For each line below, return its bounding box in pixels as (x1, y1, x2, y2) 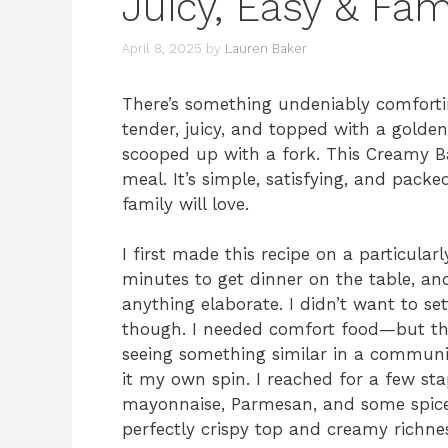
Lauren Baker (225, 40, 307, 56)
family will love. (122, 193, 249, 214)
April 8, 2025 (122, 40, 202, 56)
